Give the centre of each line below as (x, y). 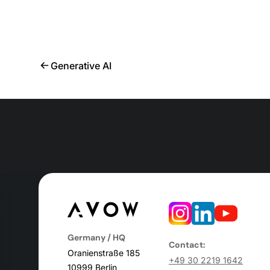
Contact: (187, 245)
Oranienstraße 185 (104, 253)
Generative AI (81, 65)
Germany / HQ (96, 237)
